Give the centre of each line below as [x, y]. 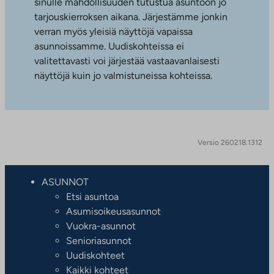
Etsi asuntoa [92, 196]
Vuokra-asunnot [101, 226]
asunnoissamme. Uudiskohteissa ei [109, 46]
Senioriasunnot [99, 240]
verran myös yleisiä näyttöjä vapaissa [113, 31]
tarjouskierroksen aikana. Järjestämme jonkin [131, 17]
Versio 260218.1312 [230, 142]
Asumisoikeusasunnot [113, 211]
